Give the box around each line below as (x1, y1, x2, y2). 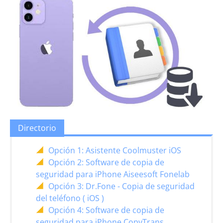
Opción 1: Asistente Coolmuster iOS (48, 144, 181, 156)
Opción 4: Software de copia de (48, 204, 164, 216)
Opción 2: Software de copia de (48, 156, 164, 168)
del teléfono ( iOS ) (36, 192, 104, 204)
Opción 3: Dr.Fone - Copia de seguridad (48, 180, 195, 192)
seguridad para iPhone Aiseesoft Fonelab (36, 168, 190, 180)
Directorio (18, 122, 56, 134)
